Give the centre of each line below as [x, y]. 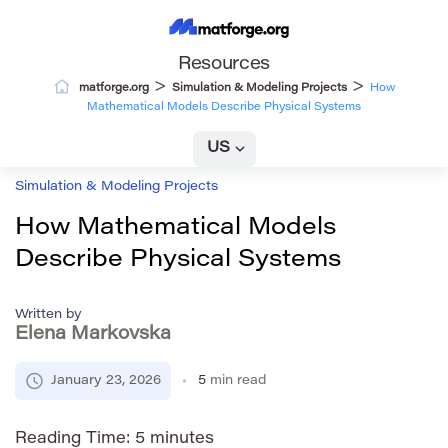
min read [238, 380]
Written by [48, 314]
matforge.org [113, 88]
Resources [224, 64]
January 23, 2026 [106, 380]
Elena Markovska [93, 334]
